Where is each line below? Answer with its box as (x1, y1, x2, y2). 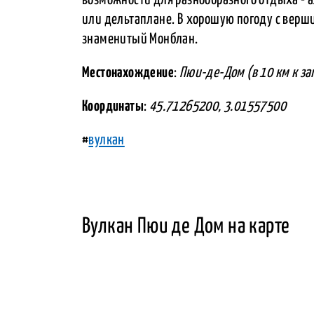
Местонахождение (82, 65, 174, 80)
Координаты (82, 99, 144, 114)
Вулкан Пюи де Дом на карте (82, 215, 290, 237)
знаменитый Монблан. (82, 32, 198, 46)
